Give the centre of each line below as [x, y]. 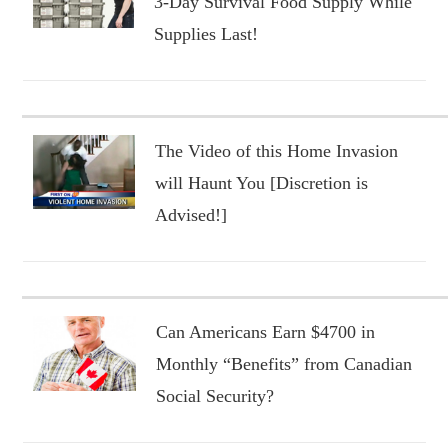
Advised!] [190, 214]
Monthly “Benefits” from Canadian [283, 363]
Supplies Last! [205, 33]
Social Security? [214, 395]
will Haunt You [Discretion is [261, 182]
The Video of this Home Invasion [276, 150]
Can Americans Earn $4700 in [265, 331]
